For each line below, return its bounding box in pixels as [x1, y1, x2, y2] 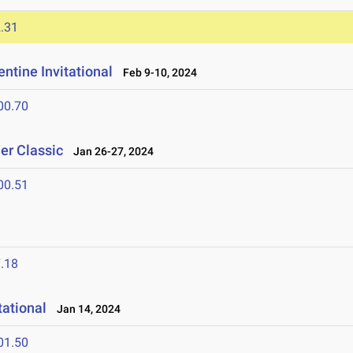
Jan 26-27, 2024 [66, 145, 154, 158]
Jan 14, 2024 [50, 303, 121, 316]
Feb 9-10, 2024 [116, 66, 198, 80]
